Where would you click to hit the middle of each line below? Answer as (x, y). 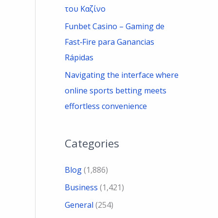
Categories (92, 143)
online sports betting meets (116, 90)
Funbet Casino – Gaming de (115, 26)
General (79, 205)
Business (81, 188)
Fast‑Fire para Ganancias (109, 42)
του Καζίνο (85, 9)
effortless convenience (106, 106)
